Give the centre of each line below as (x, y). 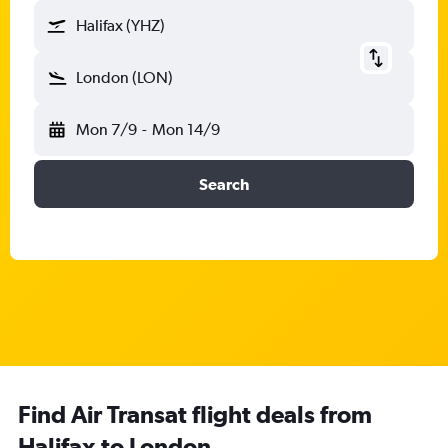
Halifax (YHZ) (120, 25)
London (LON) (124, 77)
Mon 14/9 (185, 129)
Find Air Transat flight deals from (195, 414)
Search (224, 184)
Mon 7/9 (106, 129)
